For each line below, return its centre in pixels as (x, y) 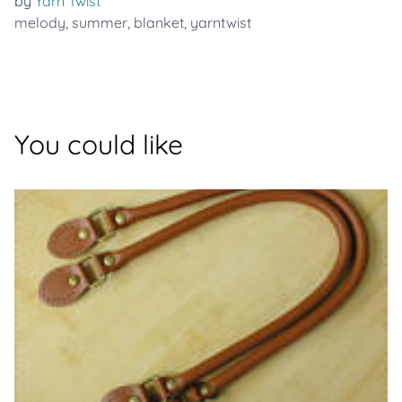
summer (100, 22)
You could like (99, 144)
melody (40, 22)
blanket (159, 22)
